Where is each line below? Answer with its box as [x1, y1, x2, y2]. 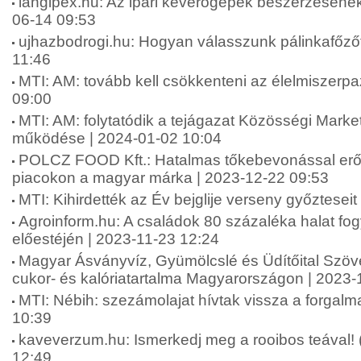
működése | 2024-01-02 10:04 [12, 130, 222, 147]
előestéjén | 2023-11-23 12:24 [12, 230, 219, 247]
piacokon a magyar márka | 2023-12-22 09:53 [12, 169, 329, 186]
